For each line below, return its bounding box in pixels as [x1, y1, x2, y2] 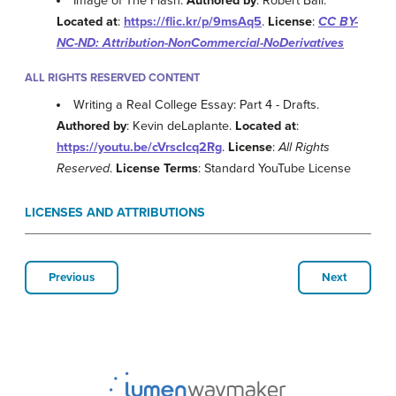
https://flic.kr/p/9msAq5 [124, 14, 262, 30]
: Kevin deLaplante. [126, 118, 235, 134]
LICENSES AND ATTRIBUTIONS [25, 205, 205, 221]
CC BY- [318, 14, 358, 30]
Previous [49, 270, 95, 286]
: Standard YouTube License [198, 161, 351, 177]
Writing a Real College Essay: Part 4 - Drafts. [73, 97, 320, 113]
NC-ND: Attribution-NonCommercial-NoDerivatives [57, 35, 344, 51]
